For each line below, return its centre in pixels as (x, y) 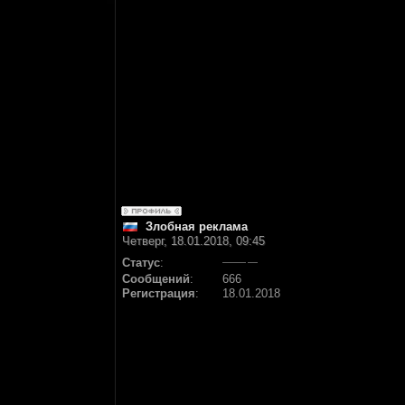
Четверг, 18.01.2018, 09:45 (193, 241)
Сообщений (156, 279)
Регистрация (159, 293)
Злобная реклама (197, 226)
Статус (141, 263)
